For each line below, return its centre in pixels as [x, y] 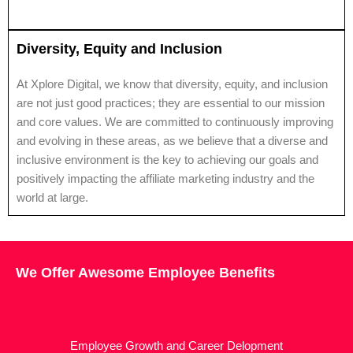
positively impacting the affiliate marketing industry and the [165, 178]
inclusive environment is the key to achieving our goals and [167, 160]
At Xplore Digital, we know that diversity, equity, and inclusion [172, 84]
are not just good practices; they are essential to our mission [171, 103]
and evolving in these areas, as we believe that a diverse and [172, 141]
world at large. [52, 197]
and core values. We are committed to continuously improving [175, 122]
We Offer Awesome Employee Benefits [145, 273]
